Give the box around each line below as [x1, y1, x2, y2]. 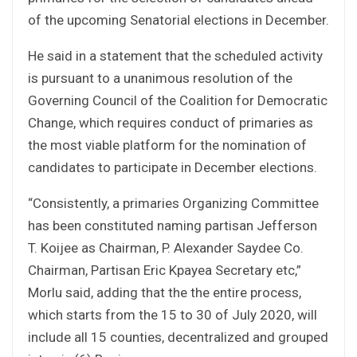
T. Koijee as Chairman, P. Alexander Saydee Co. [28, 239, 304, 256]
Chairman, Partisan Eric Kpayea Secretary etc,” [28, 261, 301, 278]
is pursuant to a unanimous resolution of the [28, 69, 292, 86]
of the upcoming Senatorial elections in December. [28, 11, 329, 28]
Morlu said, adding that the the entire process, [28, 284, 301, 300]
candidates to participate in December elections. [28, 159, 317, 175]
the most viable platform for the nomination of [28, 136, 307, 153]
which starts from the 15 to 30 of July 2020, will [28, 306, 317, 323]
